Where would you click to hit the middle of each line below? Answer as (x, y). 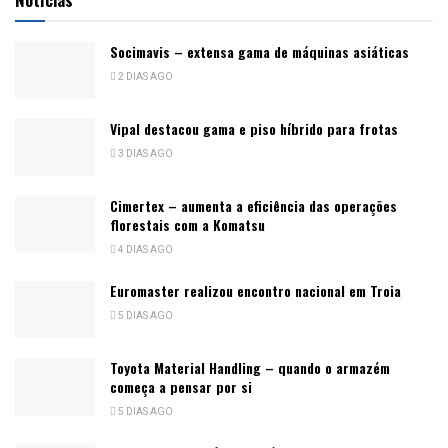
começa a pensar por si (181, 387)
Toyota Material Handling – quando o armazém (250, 368)
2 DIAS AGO (144, 76)
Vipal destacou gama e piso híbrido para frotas (254, 128)
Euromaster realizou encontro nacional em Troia (255, 291)
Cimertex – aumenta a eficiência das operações (253, 206)
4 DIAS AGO (144, 250)
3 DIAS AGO (144, 153)
